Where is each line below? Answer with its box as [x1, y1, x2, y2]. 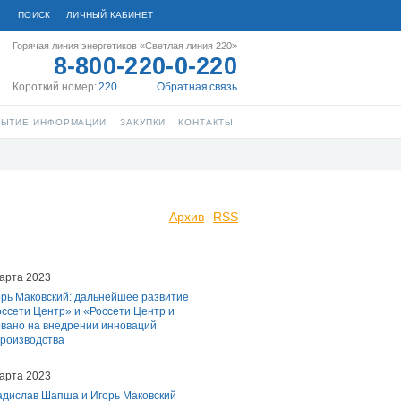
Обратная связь [157, 81, 237, 93]
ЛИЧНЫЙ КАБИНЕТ [66, 10, 153, 20]
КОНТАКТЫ [178, 117, 235, 127]
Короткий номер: [13, 81, 99, 93]
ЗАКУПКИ [120, 117, 166, 127]
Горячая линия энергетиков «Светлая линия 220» [13, 40, 237, 51]
